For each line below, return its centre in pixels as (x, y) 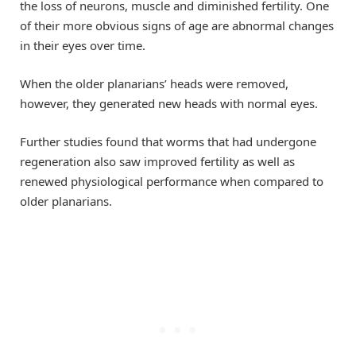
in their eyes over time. (83, 45)
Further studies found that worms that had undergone (168, 141)
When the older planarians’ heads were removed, (154, 83)
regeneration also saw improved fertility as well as (157, 161)
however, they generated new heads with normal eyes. (169, 103)
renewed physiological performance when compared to (172, 181)
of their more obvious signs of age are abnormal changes (177, 25)
